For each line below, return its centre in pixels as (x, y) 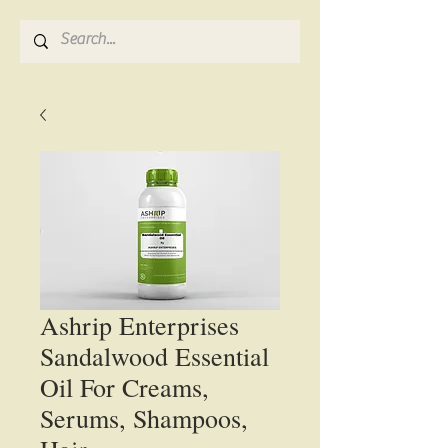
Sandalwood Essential (154, 356)
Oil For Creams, (124, 387)
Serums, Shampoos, (144, 418)
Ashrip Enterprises (139, 325)
